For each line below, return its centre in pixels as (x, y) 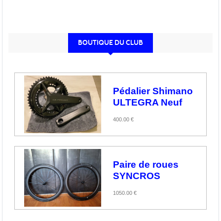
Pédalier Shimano (153, 91)
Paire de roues (146, 164)
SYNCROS (137, 176)
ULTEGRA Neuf (147, 102)
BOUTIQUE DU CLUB (110, 42)
